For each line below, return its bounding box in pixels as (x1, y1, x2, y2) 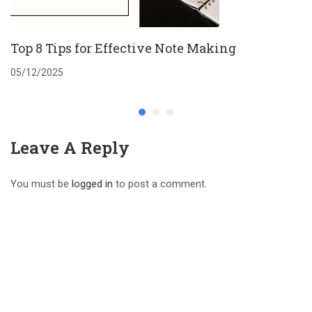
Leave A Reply (10, 136, 130, 159)
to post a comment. (113, 177, 207, 190)
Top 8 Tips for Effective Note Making (10, 39, 236, 56)
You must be (10, 177, 72, 190)
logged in (72, 177, 113, 190)
